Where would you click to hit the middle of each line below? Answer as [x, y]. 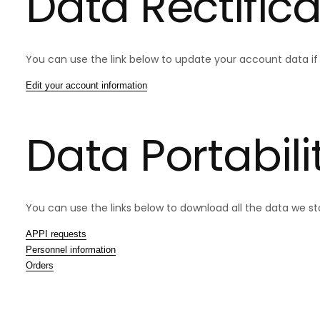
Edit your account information [86, 85]
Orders [40, 266]
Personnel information [71, 250]
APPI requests [56, 234]
